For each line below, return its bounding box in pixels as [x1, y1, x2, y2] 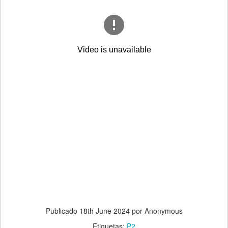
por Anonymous [129, 206, 183, 216]
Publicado [45, 206, 79, 216]
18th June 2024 [79, 206, 130, 216]
